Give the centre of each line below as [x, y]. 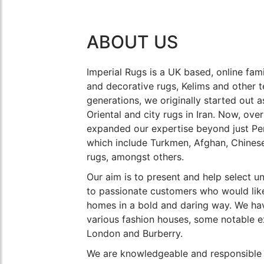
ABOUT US [132, 42]
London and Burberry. [135, 234]
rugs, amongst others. [135, 157]
